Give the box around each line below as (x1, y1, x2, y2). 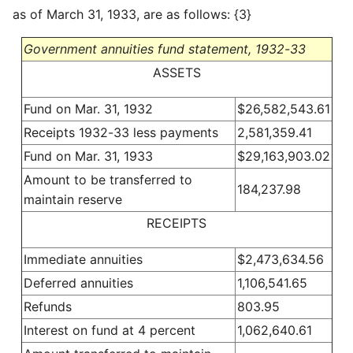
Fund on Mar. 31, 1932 (23, 101, 153, 117)
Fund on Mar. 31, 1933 (23, 148, 153, 165)
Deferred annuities (23, 275, 133, 292)
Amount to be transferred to (23, 172, 192, 188)
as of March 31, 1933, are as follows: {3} (13, 6, 251, 23)
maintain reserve (23, 191, 122, 208)
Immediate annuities (23, 251, 143, 268)
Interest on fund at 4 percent (23, 322, 195, 339)
